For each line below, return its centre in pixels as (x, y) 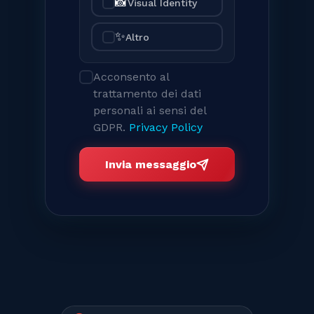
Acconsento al (131, 77)
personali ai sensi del (150, 110)
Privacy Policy (166, 127)
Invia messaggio (151, 164)
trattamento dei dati (147, 94)
